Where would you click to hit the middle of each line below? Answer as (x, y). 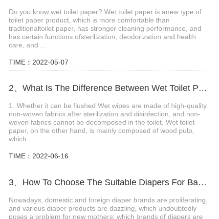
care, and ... (27, 45)
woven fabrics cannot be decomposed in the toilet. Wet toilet (101, 122)
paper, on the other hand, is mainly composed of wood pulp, (101, 131)
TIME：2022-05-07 (38, 62)
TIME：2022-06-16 (38, 156)
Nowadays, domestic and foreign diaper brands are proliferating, (108, 200)
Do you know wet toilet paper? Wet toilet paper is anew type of (105, 11)
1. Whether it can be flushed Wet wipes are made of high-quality (108, 106)
